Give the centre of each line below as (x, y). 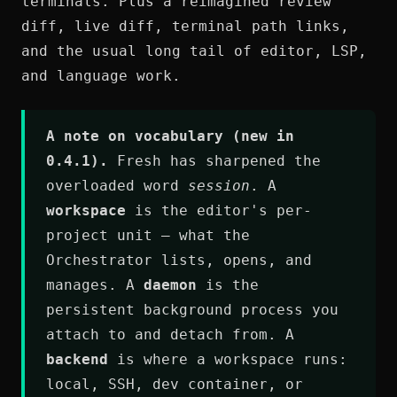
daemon (170, 285)
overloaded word (117, 186)
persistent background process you (192, 310)
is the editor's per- (219, 210)
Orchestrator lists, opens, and (179, 260)
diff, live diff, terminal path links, (185, 26)
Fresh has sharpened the (214, 161)
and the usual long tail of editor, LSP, (194, 51)
